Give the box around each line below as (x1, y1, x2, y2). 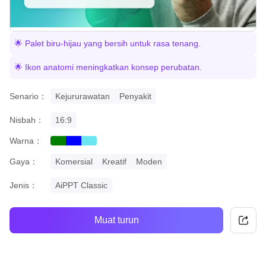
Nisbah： (9, 115, 44, 125)
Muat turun (94, 215, 139, 226)
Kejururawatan (55, 91, 110, 101)
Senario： (9, 91, 47, 101)
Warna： (9, 135, 42, 145)
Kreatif (102, 156, 126, 166)
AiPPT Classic (55, 180, 107, 190)
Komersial (55, 156, 93, 166)
